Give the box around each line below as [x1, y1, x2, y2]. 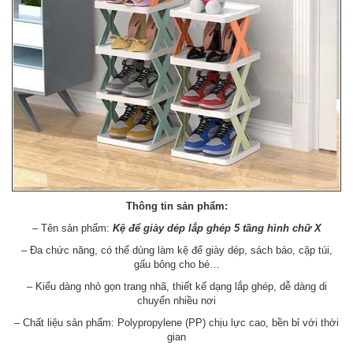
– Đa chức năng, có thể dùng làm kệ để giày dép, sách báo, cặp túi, [20, 243, 333, 256]
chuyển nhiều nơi [137, 294, 216, 307]
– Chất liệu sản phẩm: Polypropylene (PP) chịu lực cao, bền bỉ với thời [14, 316, 339, 329]
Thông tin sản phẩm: [125, 199, 228, 212]
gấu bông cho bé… [133, 258, 220, 270]
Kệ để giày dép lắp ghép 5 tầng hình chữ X [112, 221, 321, 234]
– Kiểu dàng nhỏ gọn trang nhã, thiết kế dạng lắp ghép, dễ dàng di [26, 280, 327, 292]
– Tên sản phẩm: [32, 221, 113, 234]
